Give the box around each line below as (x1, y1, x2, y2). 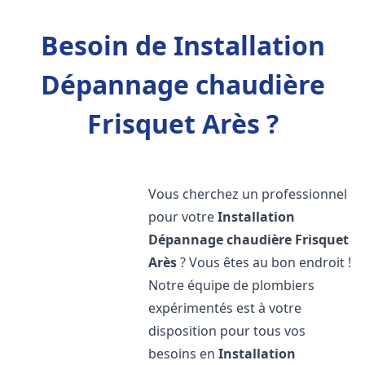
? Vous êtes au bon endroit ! (177, 253, 352, 271)
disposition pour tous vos (148, 322, 306, 340)
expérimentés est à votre (148, 299, 302, 317)
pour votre (148, 208, 218, 226)
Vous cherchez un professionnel (148, 185, 348, 203)
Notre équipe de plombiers (148, 276, 315, 294)
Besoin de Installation (40, 28, 325, 63)
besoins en (148, 345, 219, 363)
